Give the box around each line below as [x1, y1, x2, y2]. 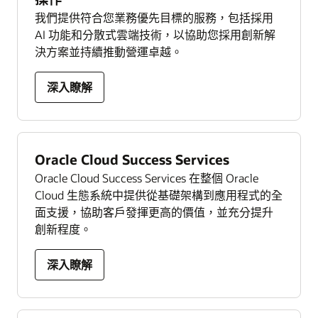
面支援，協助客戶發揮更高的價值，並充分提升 [35, 204, 273, 219]
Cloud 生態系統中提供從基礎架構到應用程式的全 [35, 187, 283, 202]
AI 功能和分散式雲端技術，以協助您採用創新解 [35, 26, 275, 42]
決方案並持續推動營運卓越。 [35, 43, 182, 59]
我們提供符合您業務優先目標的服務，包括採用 [35, 9, 273, 25]
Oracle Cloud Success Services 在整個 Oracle [35, 170, 258, 185]
